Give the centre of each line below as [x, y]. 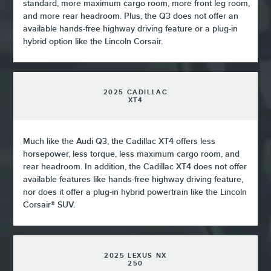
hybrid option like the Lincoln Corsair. [93, 41]
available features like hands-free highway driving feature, [133, 179]
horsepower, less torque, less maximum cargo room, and [132, 154]
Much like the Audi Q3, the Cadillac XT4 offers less [119, 141]
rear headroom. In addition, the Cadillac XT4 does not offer [135, 167]
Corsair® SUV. [49, 205]
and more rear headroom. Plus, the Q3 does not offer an [131, 16]
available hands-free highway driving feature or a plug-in [131, 29]
